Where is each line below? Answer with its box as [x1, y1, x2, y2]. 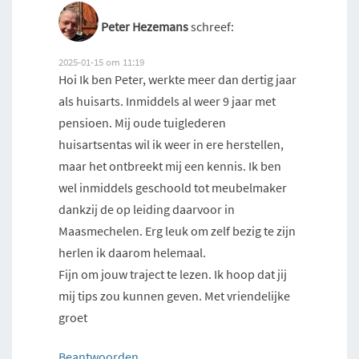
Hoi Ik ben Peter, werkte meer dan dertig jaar [58, 71, 296, 88]
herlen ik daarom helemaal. [58, 244, 206, 261]
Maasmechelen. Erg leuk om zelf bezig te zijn [58, 223, 296, 240]
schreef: [191, 18, 234, 35]
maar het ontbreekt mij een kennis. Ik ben [58, 158, 281, 175]
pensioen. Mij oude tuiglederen [58, 115, 226, 131]
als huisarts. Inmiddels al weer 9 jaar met [58, 93, 276, 110]
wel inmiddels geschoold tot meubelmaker [58, 179, 287, 196]
